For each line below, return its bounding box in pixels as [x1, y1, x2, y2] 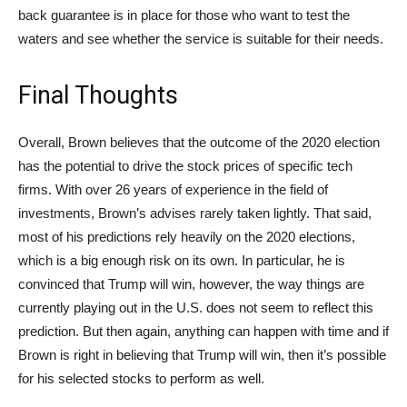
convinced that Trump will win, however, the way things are [18, 276, 364, 293]
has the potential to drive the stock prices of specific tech [18, 158, 352, 174]
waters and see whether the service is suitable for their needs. [18, 31, 383, 47]
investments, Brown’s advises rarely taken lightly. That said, [18, 205, 372, 222]
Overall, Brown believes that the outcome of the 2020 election [18, 134, 380, 151]
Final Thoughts [18, 81, 178, 111]
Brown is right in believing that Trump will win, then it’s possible [18, 347, 386, 363]
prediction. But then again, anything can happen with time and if [18, 323, 389, 340]
